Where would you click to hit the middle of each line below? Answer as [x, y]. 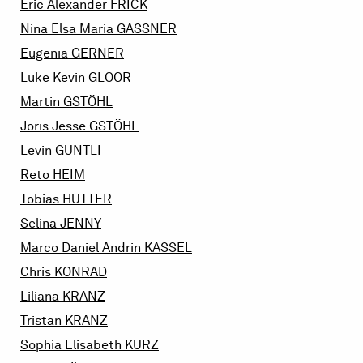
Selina [40, 224]
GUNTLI [78, 151]
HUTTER [87, 199]
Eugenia [46, 53]
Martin [42, 102]
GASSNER [147, 29]
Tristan [43, 321]
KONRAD [81, 272]
